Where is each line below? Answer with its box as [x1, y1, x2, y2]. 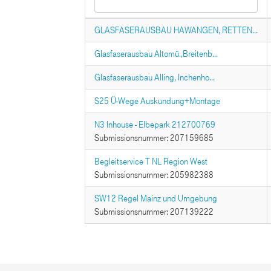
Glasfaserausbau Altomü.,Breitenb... [94, 48, 218, 59]
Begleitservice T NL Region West [94, 156, 207, 167]
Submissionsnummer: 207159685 [94, 132, 214, 143]
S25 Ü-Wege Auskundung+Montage [94, 96, 220, 106]
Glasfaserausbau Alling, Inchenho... [94, 72, 215, 83]
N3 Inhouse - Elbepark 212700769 [94, 119, 215, 130]
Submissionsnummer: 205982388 [94, 169, 214, 180]
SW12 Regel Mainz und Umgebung [94, 193, 217, 204]
